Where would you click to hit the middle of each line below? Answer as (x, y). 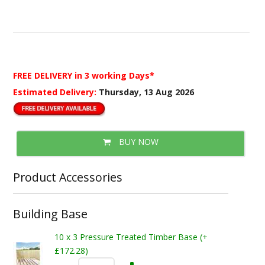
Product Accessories (67, 177)
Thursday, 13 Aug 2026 (146, 92)
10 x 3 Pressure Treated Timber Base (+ (131, 237)
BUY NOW (137, 142)
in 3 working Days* (114, 75)
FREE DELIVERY (43, 75)
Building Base (50, 214)
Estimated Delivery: (56, 92)
